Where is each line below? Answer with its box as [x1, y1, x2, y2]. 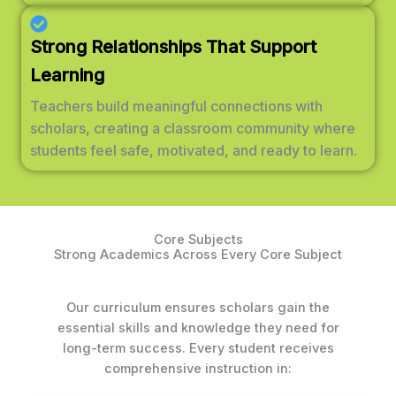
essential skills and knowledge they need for [57, 320, 339, 337]
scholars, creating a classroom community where [30, 119, 355, 138]
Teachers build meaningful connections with [30, 97, 323, 116]
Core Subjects [153, 232, 243, 248]
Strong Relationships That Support [30, 36, 316, 58]
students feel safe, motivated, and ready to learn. [30, 141, 357, 160]
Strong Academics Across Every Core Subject [54, 247, 342, 263]
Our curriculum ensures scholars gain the [66, 300, 330, 316]
